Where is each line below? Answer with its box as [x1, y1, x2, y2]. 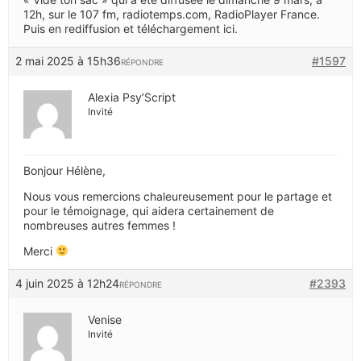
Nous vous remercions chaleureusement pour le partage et [23, 189, 332, 203]
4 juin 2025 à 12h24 [15, 276, 119, 290]
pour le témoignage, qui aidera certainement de [23, 203, 274, 218]
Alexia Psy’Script [88, 89, 176, 104]
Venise [88, 312, 122, 326]
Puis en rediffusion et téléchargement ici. [23, 21, 238, 35]
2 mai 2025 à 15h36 [15, 53, 121, 68]
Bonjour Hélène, [23, 163, 106, 177]
